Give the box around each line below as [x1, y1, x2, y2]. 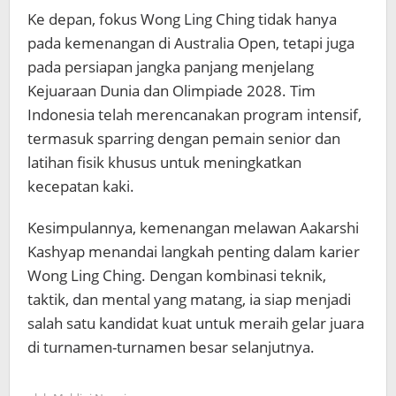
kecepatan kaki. [27, 175, 134, 196]
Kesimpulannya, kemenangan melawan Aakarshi [27, 217, 359, 238]
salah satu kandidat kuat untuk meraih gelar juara [27, 312, 364, 333]
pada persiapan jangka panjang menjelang [27, 56, 314, 77]
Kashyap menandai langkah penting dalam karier [27, 240, 360, 262]
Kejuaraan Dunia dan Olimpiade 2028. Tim [27, 80, 316, 101]
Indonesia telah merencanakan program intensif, [27, 103, 362, 125]
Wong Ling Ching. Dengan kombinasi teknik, [27, 264, 326, 286]
